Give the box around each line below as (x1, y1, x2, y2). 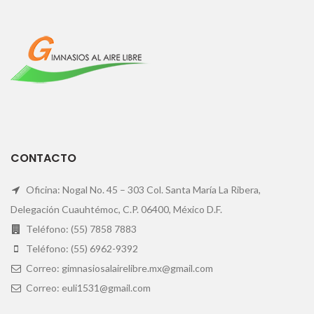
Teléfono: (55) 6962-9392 (24, 243, 138, 255)
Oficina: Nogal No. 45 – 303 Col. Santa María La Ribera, (24, 184, 261, 196)
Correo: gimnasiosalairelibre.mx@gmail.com (24, 262, 213, 275)
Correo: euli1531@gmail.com (24, 282, 151, 294)
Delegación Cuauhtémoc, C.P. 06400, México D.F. (11, 203, 222, 216)
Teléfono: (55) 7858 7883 (24, 223, 137, 235)
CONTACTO (11, 150, 76, 167)
